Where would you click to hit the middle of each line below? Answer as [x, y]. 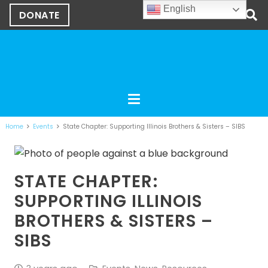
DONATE [39, 15]
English [179, 9]
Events [43, 127]
